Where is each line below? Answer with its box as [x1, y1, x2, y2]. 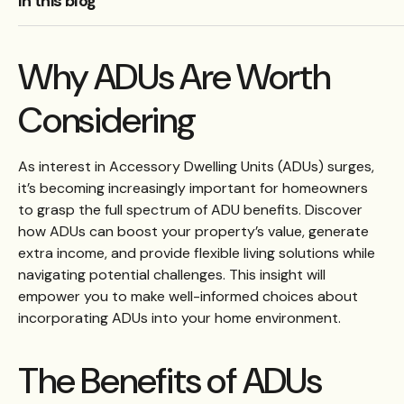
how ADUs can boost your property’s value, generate [18, 221, 369, 241]
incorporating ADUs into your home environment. [18, 308, 341, 327]
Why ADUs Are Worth [18, 52, 330, 100]
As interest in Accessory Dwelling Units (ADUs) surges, [18, 156, 374, 176]
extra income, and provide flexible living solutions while [18, 243, 375, 262]
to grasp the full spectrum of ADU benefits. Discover [18, 199, 363, 219]
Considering [18, 96, 196, 143]
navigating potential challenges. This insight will [18, 264, 326, 284]
